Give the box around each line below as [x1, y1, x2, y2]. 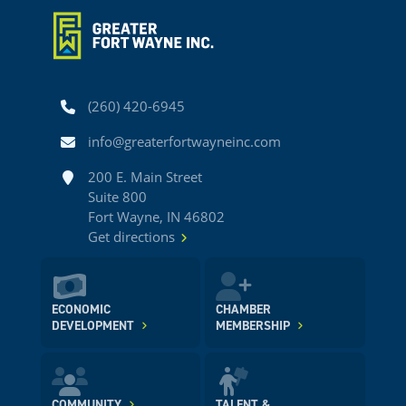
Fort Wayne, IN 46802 [87, 208, 225, 227]
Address [58, 165, 115, 185]
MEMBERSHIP [216, 317, 291, 334]
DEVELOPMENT [51, 317, 134, 334]
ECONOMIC [51, 301, 111, 318]
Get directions [87, 227, 175, 246]
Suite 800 [87, 188, 147, 207]
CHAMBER [216, 301, 272, 318]
